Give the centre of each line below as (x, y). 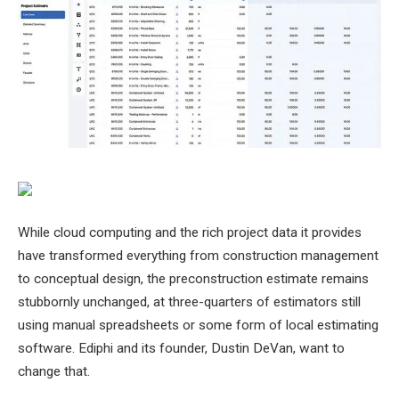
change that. (54, 371)
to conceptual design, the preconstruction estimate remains (193, 278)
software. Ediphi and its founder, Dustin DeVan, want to (181, 348)
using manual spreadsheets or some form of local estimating (198, 325)
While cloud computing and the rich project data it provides (190, 232)
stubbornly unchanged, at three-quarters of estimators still (189, 301)
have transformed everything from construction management (198, 255)
